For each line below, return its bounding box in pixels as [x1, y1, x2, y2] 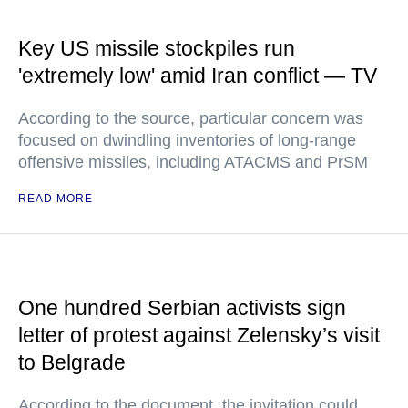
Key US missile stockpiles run [18, 36, 295, 60]
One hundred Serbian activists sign [18, 296, 346, 320]
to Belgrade [18, 351, 126, 374]
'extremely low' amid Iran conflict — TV [18, 64, 377, 87]
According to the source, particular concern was [18, 109, 363, 127]
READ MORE [18, 192, 93, 205]
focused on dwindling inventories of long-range [18, 131, 356, 149]
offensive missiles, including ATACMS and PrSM [18, 153, 368, 171]
